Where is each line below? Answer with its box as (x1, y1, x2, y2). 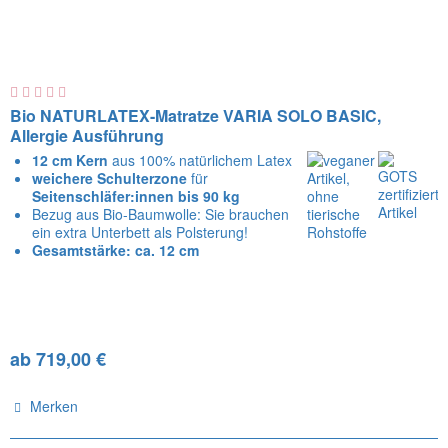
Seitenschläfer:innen (32, 186, 175, 207)
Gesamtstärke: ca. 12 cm (32, 240, 200, 261)
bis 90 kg (174, 186, 241, 207)
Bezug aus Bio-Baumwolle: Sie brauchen (32, 204, 290, 225)
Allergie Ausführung (10, 124, 165, 148)
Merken (30, 396, 79, 417)
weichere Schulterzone (32, 168, 192, 189)
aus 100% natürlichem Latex (112, 150, 293, 171)
